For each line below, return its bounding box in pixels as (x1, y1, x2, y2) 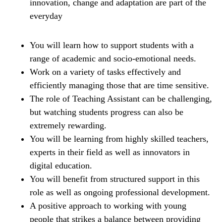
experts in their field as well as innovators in (30, 147, 190, 158)
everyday (30, 11, 62, 21)
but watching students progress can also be (30, 107, 183, 117)
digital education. (30, 161, 92, 171)
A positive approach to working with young (30, 201, 186, 211)
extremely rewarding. (30, 120, 107, 131)
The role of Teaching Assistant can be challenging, (30, 94, 212, 104)
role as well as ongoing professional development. (30, 187, 210, 198)
